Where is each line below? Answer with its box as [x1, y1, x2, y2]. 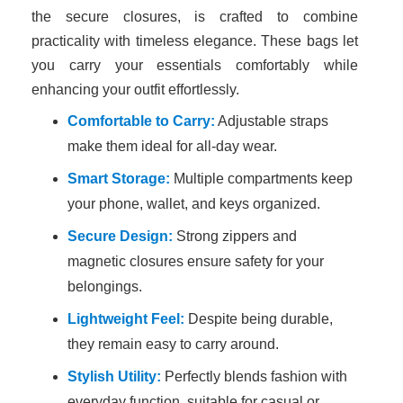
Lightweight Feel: [67, 310, 184, 327]
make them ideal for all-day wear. [67, 138, 277, 154]
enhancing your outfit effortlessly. [31, 81, 239, 97]
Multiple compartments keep [170, 170, 353, 186]
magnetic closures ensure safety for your [67, 253, 324, 269]
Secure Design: [67, 228, 173, 244]
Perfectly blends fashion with [161, 368, 347, 384]
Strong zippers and [173, 228, 297, 244]
